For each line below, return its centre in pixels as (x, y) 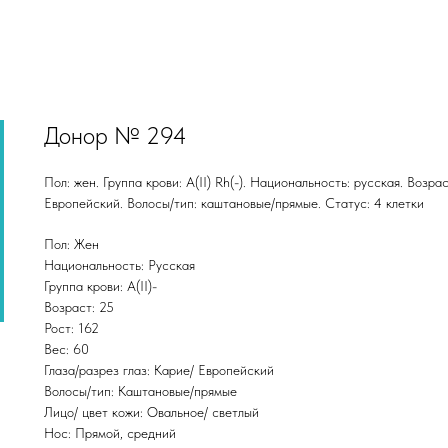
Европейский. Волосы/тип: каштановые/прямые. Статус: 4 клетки (234, 203)
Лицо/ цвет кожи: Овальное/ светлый (151, 412)
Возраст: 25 (79, 307)
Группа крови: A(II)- (100, 286)
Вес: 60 (66, 349)
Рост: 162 (71, 328)
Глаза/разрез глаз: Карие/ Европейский (159, 370)
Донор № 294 (115, 135)
